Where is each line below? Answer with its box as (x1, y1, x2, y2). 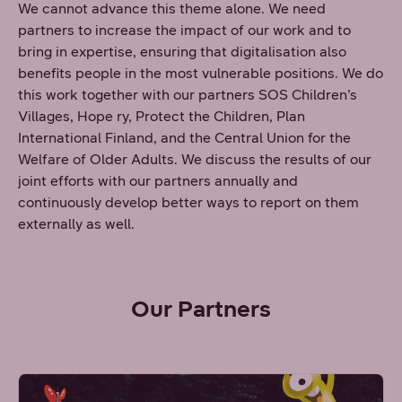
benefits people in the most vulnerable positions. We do (18, 65, 383, 82)
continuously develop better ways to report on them (18, 194, 359, 211)
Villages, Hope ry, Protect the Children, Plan (18, 108, 305, 125)
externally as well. (18, 215, 138, 232)
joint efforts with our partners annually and (18, 172, 298, 189)
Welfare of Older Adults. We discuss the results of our (18, 151, 371, 168)
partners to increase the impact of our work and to (18, 22, 351, 39)
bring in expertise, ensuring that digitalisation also (18, 43, 346, 60)
